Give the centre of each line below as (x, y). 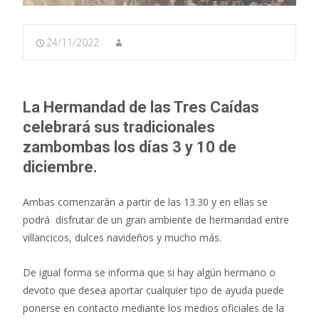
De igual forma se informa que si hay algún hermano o (149, 272)
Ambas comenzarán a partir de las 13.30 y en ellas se (145, 202)
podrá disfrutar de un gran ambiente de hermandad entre (156, 219)
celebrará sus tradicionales (119, 127)
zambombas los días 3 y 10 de (130, 147)
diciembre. (60, 167)
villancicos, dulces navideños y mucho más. (122, 237)
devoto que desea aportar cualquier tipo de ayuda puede (153, 290)
